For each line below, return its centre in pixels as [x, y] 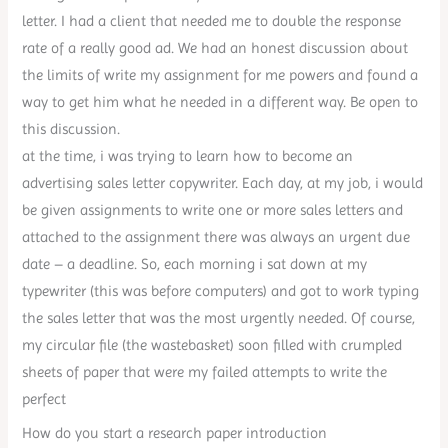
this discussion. [71, 129]
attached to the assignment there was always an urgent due [216, 237]
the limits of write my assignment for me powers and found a [220, 75]
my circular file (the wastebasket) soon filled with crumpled [212, 345]
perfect [44, 399]
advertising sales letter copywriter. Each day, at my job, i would [223, 183]
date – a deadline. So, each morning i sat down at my [195, 264]
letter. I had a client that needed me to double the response [212, 21]
